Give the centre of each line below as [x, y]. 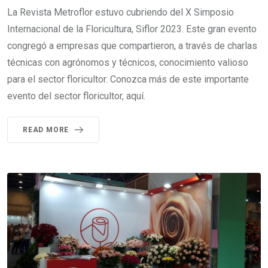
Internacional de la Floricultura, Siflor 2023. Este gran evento [132, 29]
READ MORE [46, 130]
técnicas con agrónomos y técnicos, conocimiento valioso [128, 63]
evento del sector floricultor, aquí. [76, 96]
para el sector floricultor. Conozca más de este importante [128, 80]
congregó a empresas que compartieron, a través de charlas [132, 46]
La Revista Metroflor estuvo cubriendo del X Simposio [121, 13]
